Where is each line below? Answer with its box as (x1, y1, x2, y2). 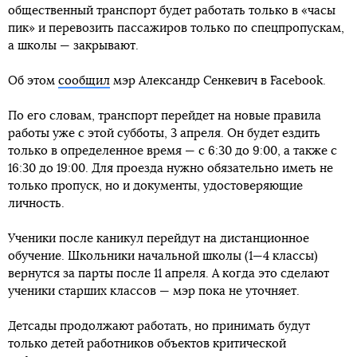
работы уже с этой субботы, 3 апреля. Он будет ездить (8, 127, 320, 140)
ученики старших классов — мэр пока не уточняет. (8, 285, 300, 298)
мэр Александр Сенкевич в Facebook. (110, 75, 326, 88)
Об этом (8, 75, 58, 88)
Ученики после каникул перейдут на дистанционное (8, 233, 309, 245)
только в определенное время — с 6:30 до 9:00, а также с (8, 145, 337, 158)
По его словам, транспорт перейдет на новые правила (8, 110, 321, 123)
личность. (8, 198, 65, 210)
